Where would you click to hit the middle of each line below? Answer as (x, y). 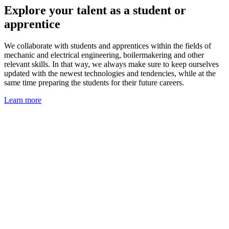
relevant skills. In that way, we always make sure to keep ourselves (111, 64)
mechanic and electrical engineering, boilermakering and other (104, 55)
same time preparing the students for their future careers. (94, 82)
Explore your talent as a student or (95, 10)
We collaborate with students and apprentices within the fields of (108, 45)
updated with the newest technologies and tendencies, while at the (110, 73)
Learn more (23, 100)
